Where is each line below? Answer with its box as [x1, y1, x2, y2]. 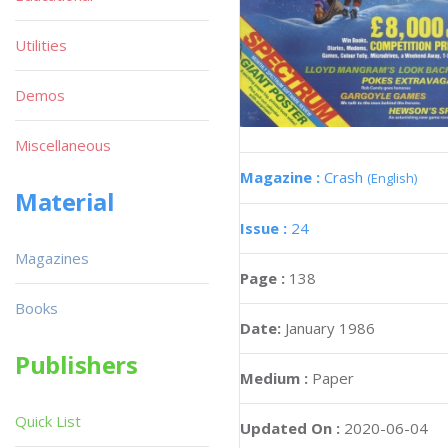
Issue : [240, 217, 291, 238]
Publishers [15, 348, 138, 381]
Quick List [15, 411, 81, 431]
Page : [240, 267, 289, 288]
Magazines [15, 248, 89, 268]
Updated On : [240, 417, 340, 438]
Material [15, 185, 115, 218]
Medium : [240, 367, 308, 388]
